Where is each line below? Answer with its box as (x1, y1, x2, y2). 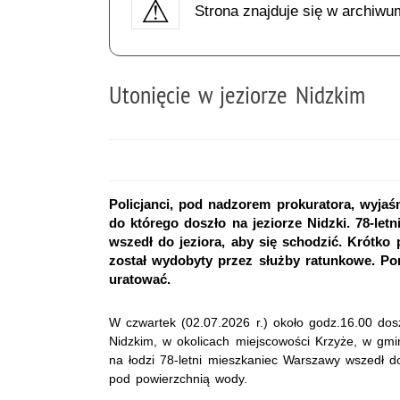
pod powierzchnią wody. (109, 371, 248, 386)
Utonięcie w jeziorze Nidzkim (109, 78, 365, 110)
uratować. (109, 271, 171, 287)
